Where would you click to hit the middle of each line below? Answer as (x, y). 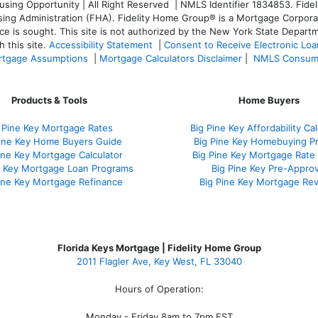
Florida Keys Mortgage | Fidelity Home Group (159, 248)
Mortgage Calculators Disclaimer (171, 58)
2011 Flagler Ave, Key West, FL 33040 (159, 262)
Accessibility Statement (101, 45)
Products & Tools (49, 100)
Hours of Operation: (159, 289)
